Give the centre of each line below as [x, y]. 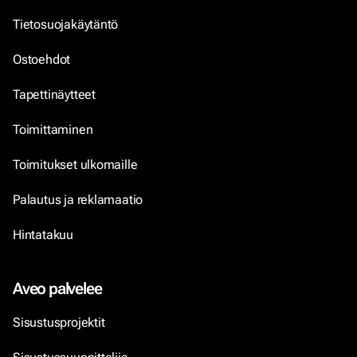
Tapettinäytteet [54, 94]
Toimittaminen [53, 129]
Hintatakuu [43, 235]
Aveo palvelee [57, 288]
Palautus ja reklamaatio [78, 200]
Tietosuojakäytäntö [66, 24]
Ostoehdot [43, 59]
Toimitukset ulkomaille [75, 165]
